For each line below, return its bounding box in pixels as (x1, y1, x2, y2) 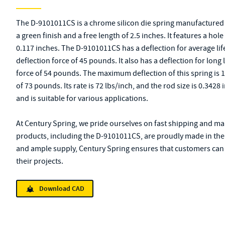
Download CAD (39, 184, 84, 193)
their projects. (16, 156, 63, 166)
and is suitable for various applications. (16, 93, 148, 103)
